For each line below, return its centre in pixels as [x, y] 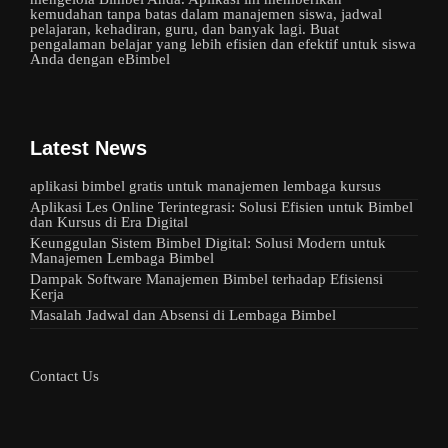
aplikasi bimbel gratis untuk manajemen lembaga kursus [205, 186]
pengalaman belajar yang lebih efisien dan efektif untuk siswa [223, 44]
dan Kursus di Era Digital [109, 222]
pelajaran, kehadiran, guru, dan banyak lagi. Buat [184, 29]
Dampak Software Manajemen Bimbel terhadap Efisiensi [206, 279]
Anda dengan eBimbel [100, 59]
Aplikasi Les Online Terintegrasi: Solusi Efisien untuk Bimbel [221, 207]
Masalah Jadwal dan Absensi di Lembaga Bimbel [183, 315]
